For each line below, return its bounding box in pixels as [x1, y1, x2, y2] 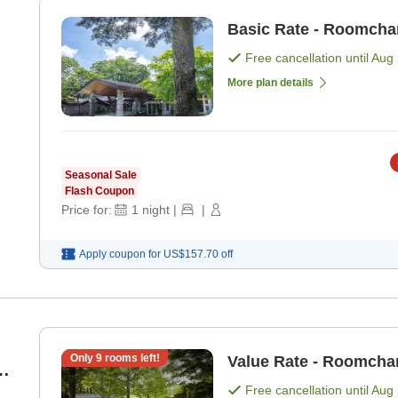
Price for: [61, 203, 112, 218]
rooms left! [101, 352, 160, 365]
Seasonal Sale [65, 169, 137, 182]
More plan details [227, 76, 314, 90]
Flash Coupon [65, 185, 134, 198]
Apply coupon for [79, 248, 161, 261]
